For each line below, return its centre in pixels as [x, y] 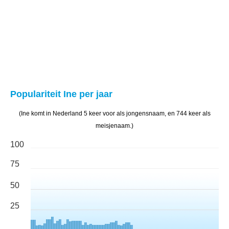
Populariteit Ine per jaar [61, 94]
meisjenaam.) [114, 126]
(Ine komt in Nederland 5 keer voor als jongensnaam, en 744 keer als [114, 113]
